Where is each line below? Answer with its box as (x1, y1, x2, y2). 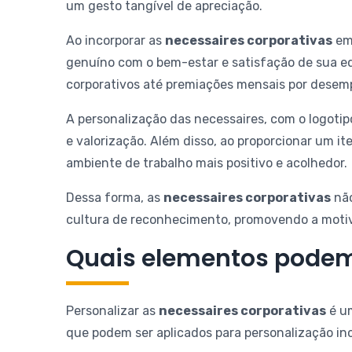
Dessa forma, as (66, 190, 163, 206)
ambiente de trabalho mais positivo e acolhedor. (66, 156, 347, 171)
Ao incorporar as (66, 33, 165, 49)
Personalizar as (66, 302, 159, 318)
